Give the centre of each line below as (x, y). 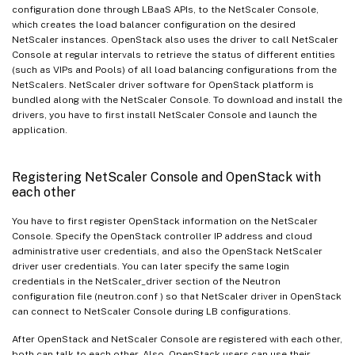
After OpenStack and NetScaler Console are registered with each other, (177, 339)
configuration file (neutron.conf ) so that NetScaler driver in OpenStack (177, 296)
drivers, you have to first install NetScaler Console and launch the (164, 115)
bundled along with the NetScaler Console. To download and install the (177, 99)
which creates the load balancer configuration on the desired (154, 24)
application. (40, 130)
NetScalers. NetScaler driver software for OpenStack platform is (163, 84)
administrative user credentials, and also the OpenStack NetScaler (167, 251)
